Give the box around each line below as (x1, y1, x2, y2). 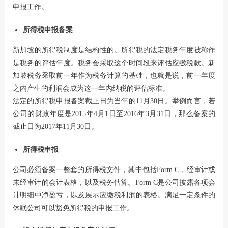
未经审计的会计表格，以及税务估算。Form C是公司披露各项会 (13, 178, 215, 186)
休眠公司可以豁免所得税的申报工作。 (13, 204, 134, 212)
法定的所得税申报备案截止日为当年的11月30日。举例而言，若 (13, 97, 215, 105)
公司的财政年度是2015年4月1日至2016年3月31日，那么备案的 (13, 109, 215, 118)
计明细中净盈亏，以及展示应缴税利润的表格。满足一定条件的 (13, 191, 215, 199)
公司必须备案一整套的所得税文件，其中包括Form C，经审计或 (13, 165, 215, 174)
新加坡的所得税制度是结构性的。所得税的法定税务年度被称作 (13, 46, 215, 54)
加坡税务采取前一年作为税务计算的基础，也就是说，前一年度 (13, 71, 215, 79)
